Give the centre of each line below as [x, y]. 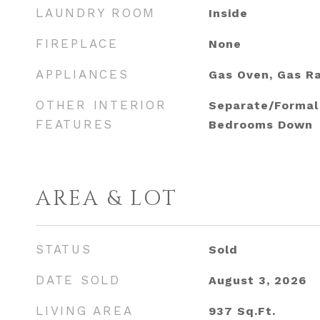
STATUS [64, 249]
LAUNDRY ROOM [96, 13]
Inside [228, 13]
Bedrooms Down [260, 125]
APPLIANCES [82, 74]
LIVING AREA [85, 311]
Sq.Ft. [256, 311]
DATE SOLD [78, 280]
